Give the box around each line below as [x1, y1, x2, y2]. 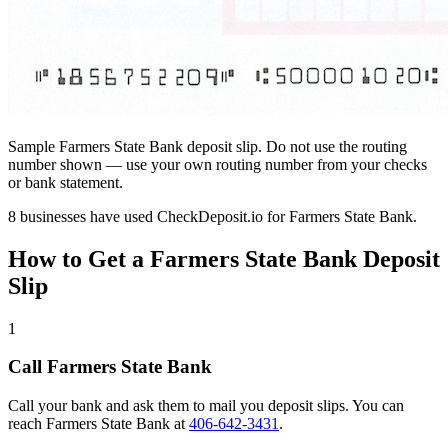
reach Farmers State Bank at [8, 415, 189, 433]
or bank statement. [8, 173, 123, 191]
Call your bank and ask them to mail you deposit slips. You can [8, 397, 404, 415]
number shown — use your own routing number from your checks [8, 155, 427, 173]
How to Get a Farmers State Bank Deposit [8, 245, 440, 272]
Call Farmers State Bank [8, 356, 212, 378]
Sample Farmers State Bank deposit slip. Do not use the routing [8, 137, 407, 155]
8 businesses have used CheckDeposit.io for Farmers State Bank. [8, 207, 417, 225]
